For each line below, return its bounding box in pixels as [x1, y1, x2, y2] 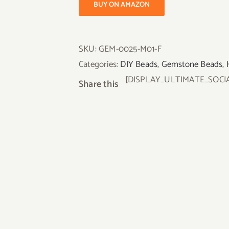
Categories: [79, 57, 121, 72]
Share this [79, 77, 125, 92]
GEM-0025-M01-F [99, 42, 162, 56]
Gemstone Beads [161, 57, 223, 72]
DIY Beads [120, 57, 158, 72]
